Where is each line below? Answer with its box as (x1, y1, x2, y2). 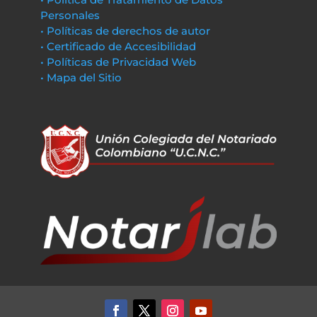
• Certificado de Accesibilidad (40, 39, 196, 53)
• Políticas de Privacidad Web (40, 54, 196, 69)
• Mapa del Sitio (40, 70, 125, 84)
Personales (40, 8, 100, 22)
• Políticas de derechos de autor (40, 23, 210, 38)
